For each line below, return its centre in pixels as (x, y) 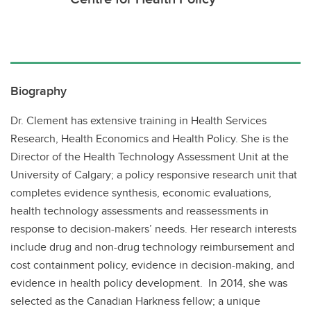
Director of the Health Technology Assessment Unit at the (150, 157)
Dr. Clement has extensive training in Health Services (138, 120)
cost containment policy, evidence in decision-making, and (152, 265)
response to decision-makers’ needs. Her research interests (153, 229)
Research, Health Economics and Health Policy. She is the (150, 138)
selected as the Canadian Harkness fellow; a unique (135, 301)
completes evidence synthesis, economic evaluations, (141, 193)
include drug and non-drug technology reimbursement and (152, 247)
